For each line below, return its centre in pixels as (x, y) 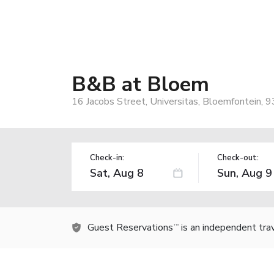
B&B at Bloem (140, 84)
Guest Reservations (130, 227)
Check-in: (107, 157)
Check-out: (238, 157)
